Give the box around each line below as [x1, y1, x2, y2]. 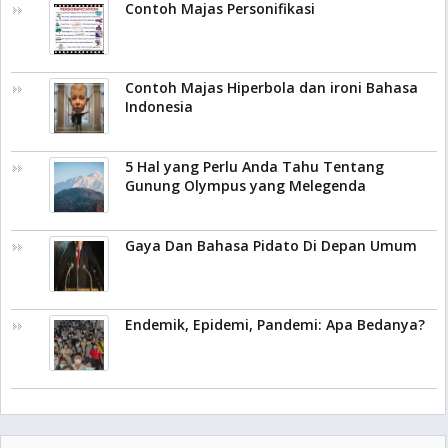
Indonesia [125, 97, 193, 116]
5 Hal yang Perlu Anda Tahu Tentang [125, 157, 384, 176]
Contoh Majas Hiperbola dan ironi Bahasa [125, 78, 418, 97]
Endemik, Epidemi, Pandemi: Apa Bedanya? [125, 315, 425, 334]
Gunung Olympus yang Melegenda [125, 176, 366, 195]
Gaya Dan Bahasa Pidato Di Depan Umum [125, 236, 417, 255]
